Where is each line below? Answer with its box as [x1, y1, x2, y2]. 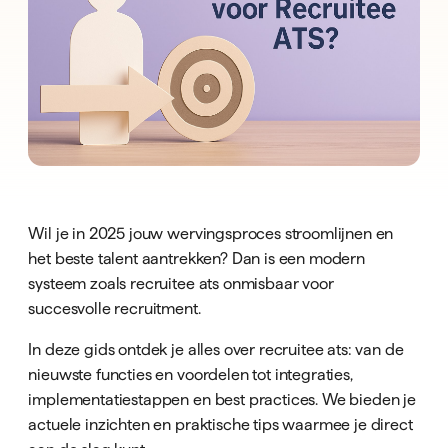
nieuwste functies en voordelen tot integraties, [28, 365, 353, 383]
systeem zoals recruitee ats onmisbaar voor [28, 273, 334, 292]
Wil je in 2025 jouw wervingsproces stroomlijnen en [28, 223, 394, 242]
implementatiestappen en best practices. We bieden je [28, 390, 417, 408]
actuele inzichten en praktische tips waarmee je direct [28, 415, 413, 433]
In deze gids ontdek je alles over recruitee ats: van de [28, 340, 404, 358]
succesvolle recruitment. [28, 298, 201, 317]
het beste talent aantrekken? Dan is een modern [28, 248, 365, 267]
